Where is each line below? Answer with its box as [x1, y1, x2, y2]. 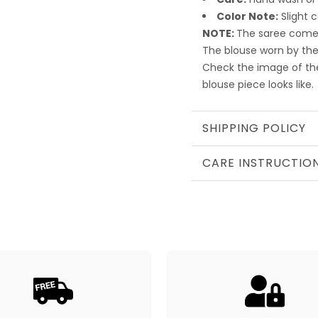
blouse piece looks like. [202, 77, 314, 92]
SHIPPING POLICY [202, 119, 306, 136]
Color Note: [216, 9, 278, 23]
